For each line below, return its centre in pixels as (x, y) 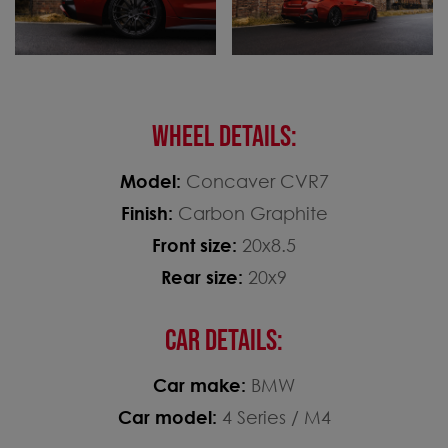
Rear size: (204, 276)
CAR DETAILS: (224, 340)
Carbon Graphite (252, 212)
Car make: (202, 384)
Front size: (197, 244)
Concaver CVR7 (257, 180)
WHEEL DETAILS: (224, 136)
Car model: (169, 416)
